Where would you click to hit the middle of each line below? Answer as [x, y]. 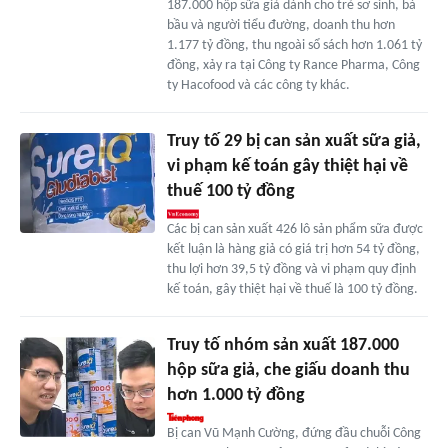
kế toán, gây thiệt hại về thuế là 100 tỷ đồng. [292, 289]
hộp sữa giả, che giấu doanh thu [288, 370]
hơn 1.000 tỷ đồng [235, 395]
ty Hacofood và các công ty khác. [258, 85]
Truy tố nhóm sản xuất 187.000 [282, 345]
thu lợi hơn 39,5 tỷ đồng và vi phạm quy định [291, 269]
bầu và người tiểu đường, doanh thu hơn [280, 25]
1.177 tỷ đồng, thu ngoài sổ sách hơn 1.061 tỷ [294, 45]
